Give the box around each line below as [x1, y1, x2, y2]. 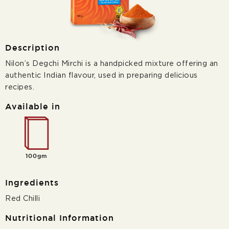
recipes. [5, 83, 34, 91]
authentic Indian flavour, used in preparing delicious [5, 72, 198, 80]
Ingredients [5, 178, 59, 187]
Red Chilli [5, 194, 40, 202]
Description [5, 44, 60, 53]
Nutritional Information [5, 214, 114, 222]
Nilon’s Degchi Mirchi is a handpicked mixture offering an [5, 60, 218, 68]
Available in [5, 103, 60, 111]
